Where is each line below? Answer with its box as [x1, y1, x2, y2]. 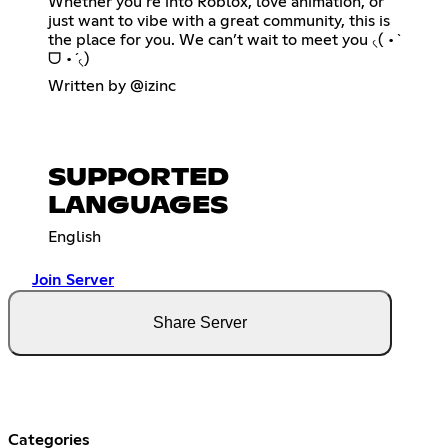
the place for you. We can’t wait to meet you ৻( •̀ [48, 31, 396, 48]
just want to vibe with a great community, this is [48, 12, 390, 29]
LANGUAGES [48, 193, 228, 218]
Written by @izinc [48, 77, 176, 94]
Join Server [32, 271, 114, 288]
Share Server [153, 313, 247, 331]
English [48, 228, 101, 245]
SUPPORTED [48, 165, 229, 190]
